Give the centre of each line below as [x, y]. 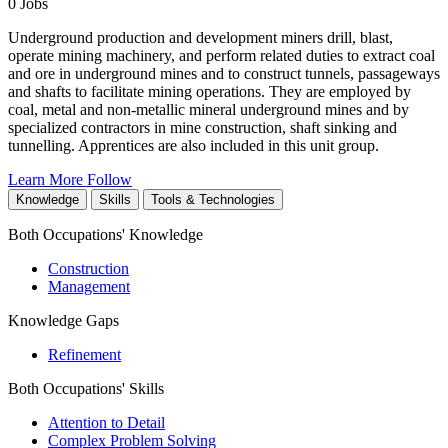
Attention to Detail [106, 423]
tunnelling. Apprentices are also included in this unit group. [193, 146]
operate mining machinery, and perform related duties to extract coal [221, 56]
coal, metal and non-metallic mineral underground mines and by [208, 110]
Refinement [84, 355]
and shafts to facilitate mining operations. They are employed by [209, 92]
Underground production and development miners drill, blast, [200, 38]
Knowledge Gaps [63, 321]
